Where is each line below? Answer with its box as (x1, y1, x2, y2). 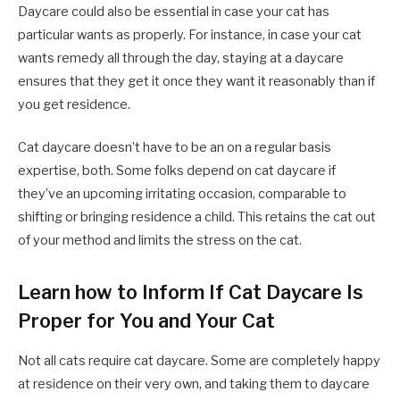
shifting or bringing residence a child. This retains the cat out (18, 208, 376, 225)
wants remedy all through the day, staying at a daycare (18, 49, 344, 66)
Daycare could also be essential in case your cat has (18, 3, 329, 20)
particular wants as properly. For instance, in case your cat (18, 26, 362, 43)
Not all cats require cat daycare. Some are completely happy (18, 353, 380, 370)
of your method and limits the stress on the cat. (18, 231, 302, 248)
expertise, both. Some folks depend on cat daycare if (18, 162, 336, 179)
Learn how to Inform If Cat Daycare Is (18, 279, 363, 304)
